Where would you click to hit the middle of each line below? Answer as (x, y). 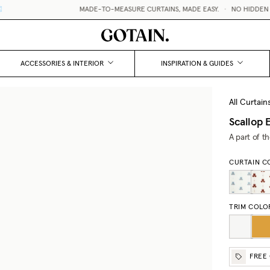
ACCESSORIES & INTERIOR (62, 64)
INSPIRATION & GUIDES (197, 64)
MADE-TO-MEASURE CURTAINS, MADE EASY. (130, 10)
